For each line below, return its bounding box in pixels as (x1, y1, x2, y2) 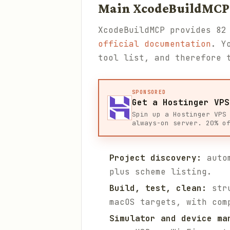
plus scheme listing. (109, 166, 212, 177)
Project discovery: (109, 152, 202, 163)
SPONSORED (132, 89, 166, 95)
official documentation (98, 39, 211, 49)
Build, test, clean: (109, 183, 207, 194)
